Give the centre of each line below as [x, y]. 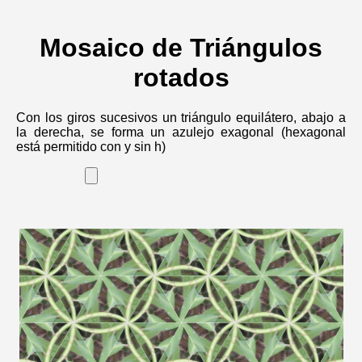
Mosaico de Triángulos [181, 48]
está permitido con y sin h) [91, 146]
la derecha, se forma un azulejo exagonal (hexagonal [181, 132]
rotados [181, 78]
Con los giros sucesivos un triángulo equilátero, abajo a [181, 117]
